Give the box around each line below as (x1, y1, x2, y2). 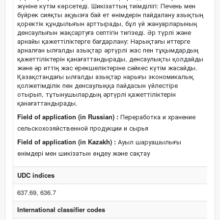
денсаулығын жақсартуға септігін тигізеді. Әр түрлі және (17, 27, 191, 37)
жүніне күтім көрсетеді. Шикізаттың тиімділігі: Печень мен (17, 1, 195, 10)
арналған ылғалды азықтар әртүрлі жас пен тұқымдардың (17, 45, 198, 55)
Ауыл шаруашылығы (116, 137, 181, 146)
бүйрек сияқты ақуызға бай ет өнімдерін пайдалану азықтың (17, 10, 203, 19)
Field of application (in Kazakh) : (17, 137, 116, 146)
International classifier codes (17, 205, 105, 214)
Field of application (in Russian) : (17, 112, 118, 121)
